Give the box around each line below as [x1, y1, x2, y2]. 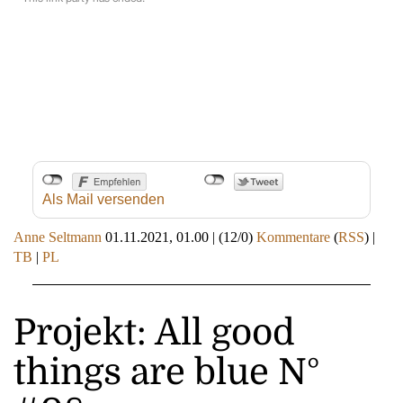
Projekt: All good [13, 312, 295, 354]
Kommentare [256, 229, 330, 246]
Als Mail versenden [41, 192, 165, 208]
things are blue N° [13, 352, 319, 394]
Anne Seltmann [13, 229, 102, 246]
